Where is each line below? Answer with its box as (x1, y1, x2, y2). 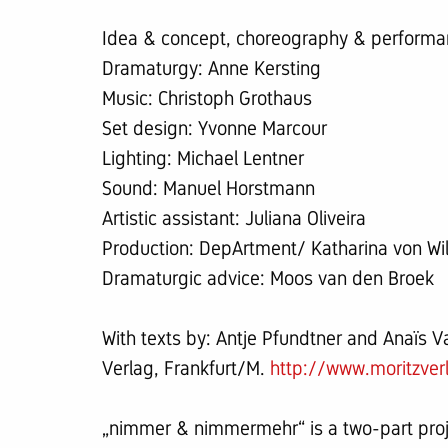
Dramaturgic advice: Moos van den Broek (102, 267, 434, 289)
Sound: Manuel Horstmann (102, 177, 315, 199)
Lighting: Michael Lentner (102, 147, 304, 169)
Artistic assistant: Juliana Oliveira (102, 207, 366, 229)
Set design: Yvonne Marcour (102, 117, 327, 139)
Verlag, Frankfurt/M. (102, 357, 270, 379)
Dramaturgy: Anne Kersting (102, 57, 321, 79)
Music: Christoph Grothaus (102, 87, 312, 109)
